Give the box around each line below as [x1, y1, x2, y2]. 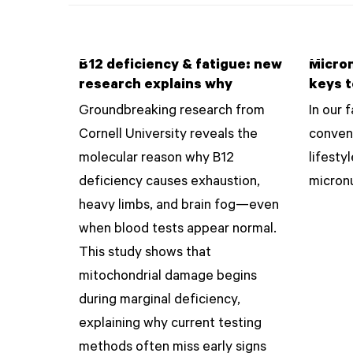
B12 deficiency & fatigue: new [78, 58, 282, 75]
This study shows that [78, 246, 211, 262]
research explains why [78, 78, 232, 95]
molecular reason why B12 [78, 151, 234, 168]
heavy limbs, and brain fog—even [78, 199, 279, 215]
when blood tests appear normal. [78, 222, 277, 239]
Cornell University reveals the [78, 128, 258, 144]
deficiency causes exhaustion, [78, 175, 260, 191]
